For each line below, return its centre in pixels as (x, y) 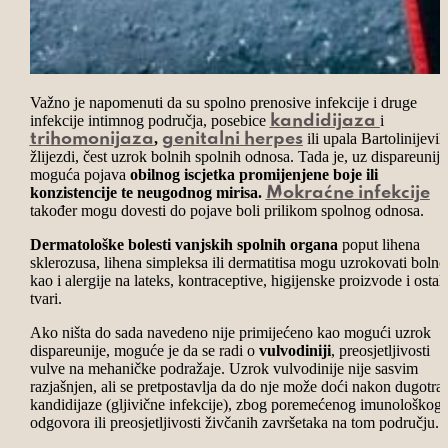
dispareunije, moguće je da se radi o (144, 350)
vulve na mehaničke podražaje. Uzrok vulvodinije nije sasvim (223, 368)
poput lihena (378, 244)
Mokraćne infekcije (347, 192)
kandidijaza (324, 120)
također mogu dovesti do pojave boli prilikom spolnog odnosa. (226, 210)
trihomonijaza (91, 138)
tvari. (45, 298)
